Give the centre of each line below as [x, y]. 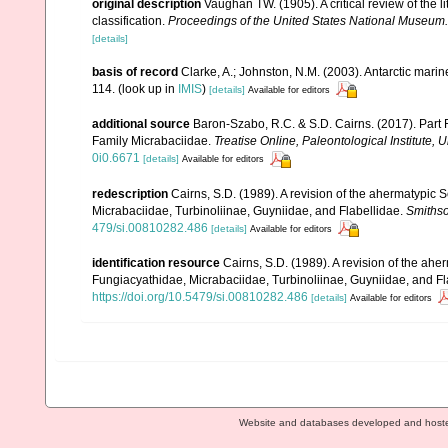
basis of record [135, 72]
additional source [141, 124]
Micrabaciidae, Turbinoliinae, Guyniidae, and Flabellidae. [249, 210]
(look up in [146, 89]
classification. [130, 21]
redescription [130, 193]
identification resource [156, 262]
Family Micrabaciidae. [153, 141]
